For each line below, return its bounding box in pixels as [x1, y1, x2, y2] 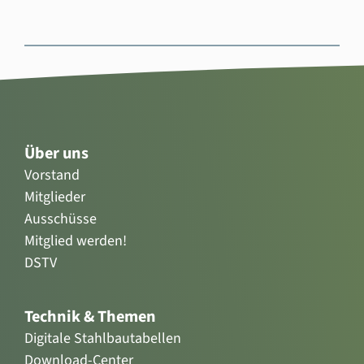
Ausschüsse [24, 208, 97, 229]
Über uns [24, 141, 89, 165]
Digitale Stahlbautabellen [24, 327, 181, 349]
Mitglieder [24, 186, 85, 207]
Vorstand [24, 164, 80, 185]
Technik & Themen [24, 304, 156, 328]
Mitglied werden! [24, 230, 127, 251]
